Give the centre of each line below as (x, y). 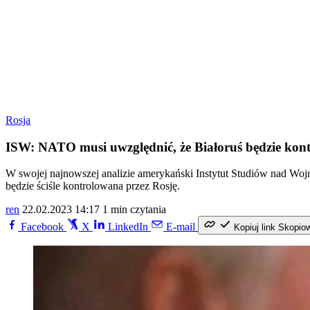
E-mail (181, 227)
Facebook (42, 227)
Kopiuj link (255, 228)
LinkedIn (128, 227)
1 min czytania (134, 210)
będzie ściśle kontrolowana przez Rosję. (93, 186)
